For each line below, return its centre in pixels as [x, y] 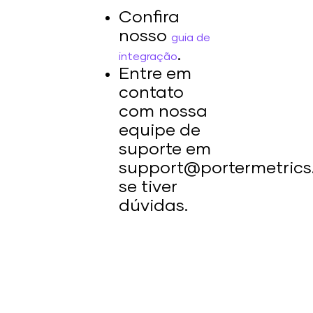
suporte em [165, 150]
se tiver [148, 188]
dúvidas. [153, 206]
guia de [191, 38]
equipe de [160, 131]
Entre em [155, 74]
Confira [149, 18]
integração [148, 57]
